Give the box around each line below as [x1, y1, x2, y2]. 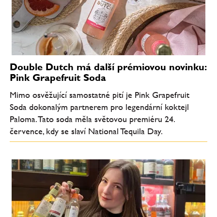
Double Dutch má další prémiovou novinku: [10, 61, 206, 73]
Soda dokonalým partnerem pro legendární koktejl [10, 102, 189, 112]
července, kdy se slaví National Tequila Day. [10, 126, 163, 136]
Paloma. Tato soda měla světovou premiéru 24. [10, 114, 174, 124]
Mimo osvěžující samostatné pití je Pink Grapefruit [10, 90, 189, 100]
